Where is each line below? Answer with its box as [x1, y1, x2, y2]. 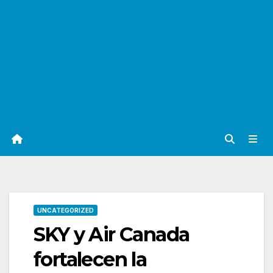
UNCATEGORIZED [37, 207, 94, 214]
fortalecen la [34, 247, 147, 272]
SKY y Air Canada [34, 222, 190, 247]
